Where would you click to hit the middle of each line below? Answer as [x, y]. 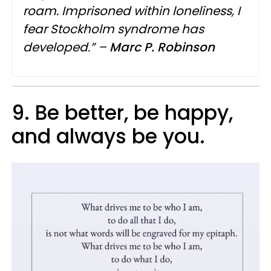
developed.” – [66, 47]
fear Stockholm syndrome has [113, 29]
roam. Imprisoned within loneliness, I [132, 11]
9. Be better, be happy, [122, 113]
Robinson [186, 47]
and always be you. [108, 137]
